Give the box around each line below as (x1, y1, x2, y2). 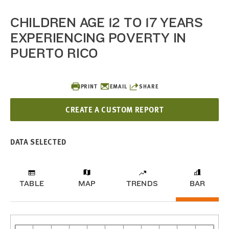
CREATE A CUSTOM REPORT (65, 104, 164, 115)
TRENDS (126, 179, 158, 188)
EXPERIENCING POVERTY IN (10, 30, 187, 45)
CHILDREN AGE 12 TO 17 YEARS (10, 14, 203, 30)
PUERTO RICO (10, 45, 99, 61)
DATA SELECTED (10, 136, 66, 147)
